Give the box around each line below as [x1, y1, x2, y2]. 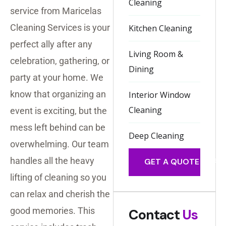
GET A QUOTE [144, 156, 199, 167]
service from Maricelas [10, 5, 101, 16]
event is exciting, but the [10, 105, 107, 116]
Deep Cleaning [129, 130, 184, 141]
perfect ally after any [10, 38, 92, 49]
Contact [129, 205, 182, 223]
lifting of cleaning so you [10, 172, 106, 183]
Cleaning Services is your [10, 22, 110, 33]
